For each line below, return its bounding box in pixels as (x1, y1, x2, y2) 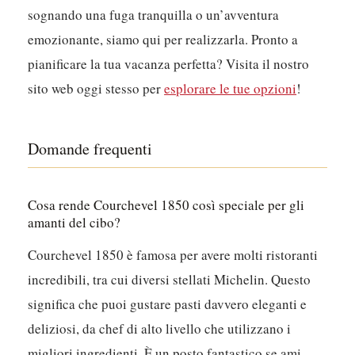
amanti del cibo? (28, 212, 121, 231)
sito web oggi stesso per (28, 78, 165, 97)
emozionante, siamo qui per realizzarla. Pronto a (28, 29, 299, 48)
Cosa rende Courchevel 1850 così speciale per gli (28, 195, 305, 214)
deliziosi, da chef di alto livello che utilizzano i (28, 319, 292, 338)
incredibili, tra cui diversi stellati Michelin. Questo (28, 269, 311, 288)
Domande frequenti (28, 137, 153, 159)
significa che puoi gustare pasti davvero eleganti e (28, 294, 307, 313)
